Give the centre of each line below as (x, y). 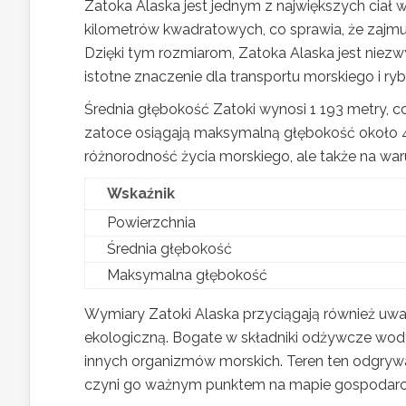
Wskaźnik (141, 193)
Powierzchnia (151, 222)
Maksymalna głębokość (187, 275)
